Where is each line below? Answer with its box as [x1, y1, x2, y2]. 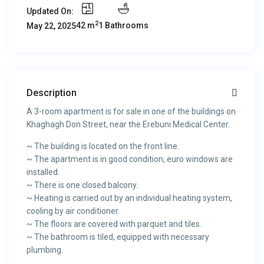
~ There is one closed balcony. [27, 180, 138, 190]
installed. [27, 167, 60, 177]
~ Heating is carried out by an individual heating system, [27, 193, 233, 203]
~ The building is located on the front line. [27, 141, 180, 151]
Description [27, 87, 77, 99]
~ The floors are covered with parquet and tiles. [27, 219, 202, 229]
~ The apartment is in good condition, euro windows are [27, 154, 233, 164]
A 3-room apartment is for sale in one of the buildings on [27, 107, 236, 117]
